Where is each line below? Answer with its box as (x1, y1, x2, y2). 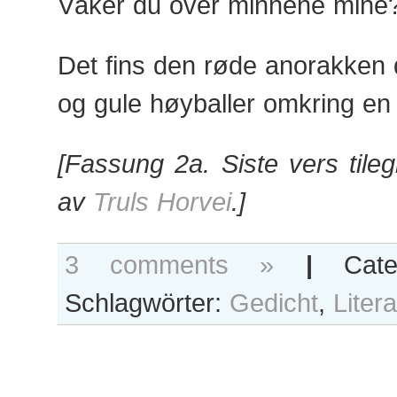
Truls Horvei (93, 187, 231, 216)
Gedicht (230, 288, 318, 317)
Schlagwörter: (65, 288, 230, 317)
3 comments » (65, 250, 275, 279)
